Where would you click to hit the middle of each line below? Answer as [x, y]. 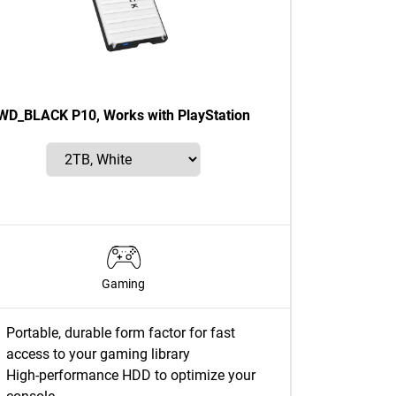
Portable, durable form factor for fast [121, 333]
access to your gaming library [98, 354]
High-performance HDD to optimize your [131, 375]
